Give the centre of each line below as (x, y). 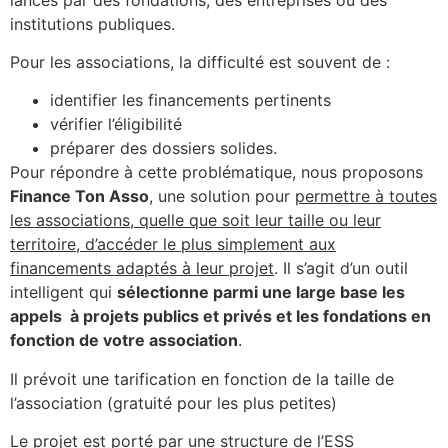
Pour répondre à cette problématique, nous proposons (216, 172)
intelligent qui (63, 292)
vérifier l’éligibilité (116, 124)
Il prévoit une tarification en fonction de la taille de (202, 378)
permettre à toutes (366, 196)
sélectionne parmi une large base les (261, 292)
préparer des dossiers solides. (163, 148)
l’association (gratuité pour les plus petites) (173, 402)
